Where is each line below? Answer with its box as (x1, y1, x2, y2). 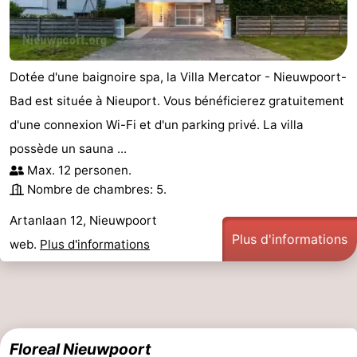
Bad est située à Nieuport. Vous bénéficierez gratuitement (10, 92, 344, 108)
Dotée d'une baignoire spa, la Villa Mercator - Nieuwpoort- (10, 69, 347, 84)
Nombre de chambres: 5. (27, 181, 167, 197)
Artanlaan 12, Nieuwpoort (10, 212, 157, 228)
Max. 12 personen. (27, 162, 131, 178)
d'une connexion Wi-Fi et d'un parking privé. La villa (10, 116, 304, 132)
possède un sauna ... (10, 140, 127, 156)
